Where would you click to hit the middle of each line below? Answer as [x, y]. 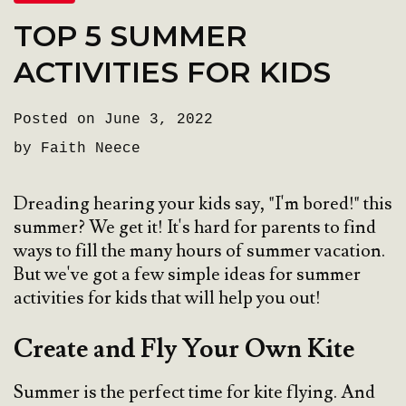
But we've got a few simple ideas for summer [187, 275]
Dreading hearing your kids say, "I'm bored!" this [203, 204]
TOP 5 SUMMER [130, 36]
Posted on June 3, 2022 [113, 120]
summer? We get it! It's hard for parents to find [195, 228]
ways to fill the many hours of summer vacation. [199, 251]
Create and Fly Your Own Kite [184, 350]
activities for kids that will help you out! [167, 299]
